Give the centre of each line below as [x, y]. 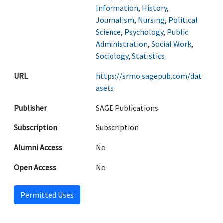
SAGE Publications [127, 108]
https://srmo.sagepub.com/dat [149, 76]
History [154, 8]
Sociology [112, 56]
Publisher [30, 108]
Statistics [148, 56]
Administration [122, 44]
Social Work [171, 44]
